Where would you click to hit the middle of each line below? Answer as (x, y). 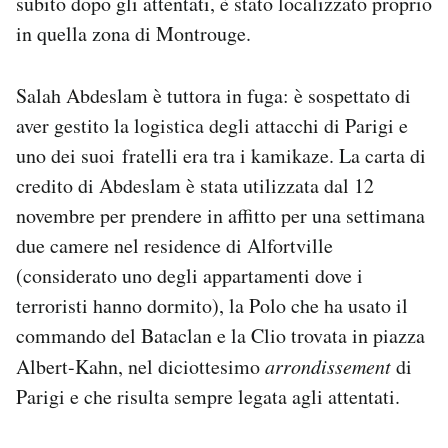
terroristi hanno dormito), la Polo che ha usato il (212, 306)
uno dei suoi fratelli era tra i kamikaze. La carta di (221, 156)
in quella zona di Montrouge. (133, 34)
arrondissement (328, 366)
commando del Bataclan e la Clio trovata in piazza (220, 336)
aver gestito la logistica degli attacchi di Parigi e (212, 126)
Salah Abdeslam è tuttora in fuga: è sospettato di (213, 96)
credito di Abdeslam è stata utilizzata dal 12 (195, 186)
